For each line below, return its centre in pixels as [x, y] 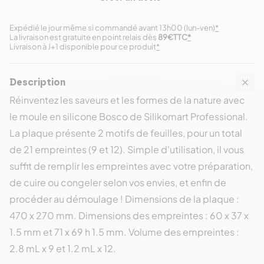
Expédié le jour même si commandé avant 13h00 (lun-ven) [112, 28]
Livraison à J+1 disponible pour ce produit [83, 47]
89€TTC [173, 37]
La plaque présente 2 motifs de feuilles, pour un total [126, 133]
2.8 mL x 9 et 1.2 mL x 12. [63, 248]
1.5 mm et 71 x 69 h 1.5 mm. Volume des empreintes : [124, 232]
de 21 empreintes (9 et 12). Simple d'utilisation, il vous [127, 149]
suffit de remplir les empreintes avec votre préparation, [131, 166]
